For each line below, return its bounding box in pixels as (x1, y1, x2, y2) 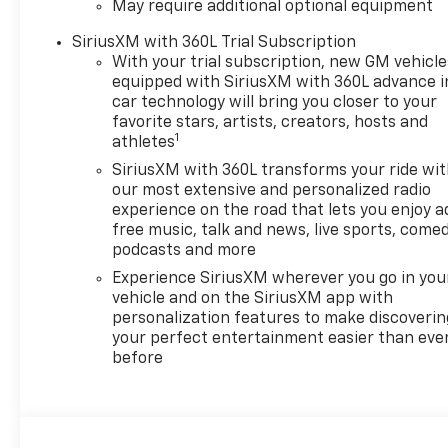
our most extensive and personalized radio (112, 183, 432, 200)
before (112, 351, 164, 368)
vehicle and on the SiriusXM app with (112, 291, 394, 308)
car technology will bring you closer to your (112, 95, 438, 112)
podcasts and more (112, 243, 257, 260)
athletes (112, 135, 176, 152)
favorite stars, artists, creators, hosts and (112, 115, 429, 132)
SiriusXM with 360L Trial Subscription (72, 35, 357, 52)
